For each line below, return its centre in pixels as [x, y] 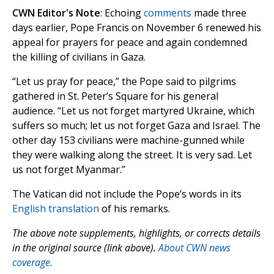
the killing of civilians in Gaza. [79, 57]
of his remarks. [135, 209]
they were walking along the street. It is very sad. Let [132, 155]
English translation [56, 209]
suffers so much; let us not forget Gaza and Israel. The [136, 126]
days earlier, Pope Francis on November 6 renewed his [137, 28]
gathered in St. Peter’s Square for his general [115, 96]
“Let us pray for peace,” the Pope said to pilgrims [124, 82]
